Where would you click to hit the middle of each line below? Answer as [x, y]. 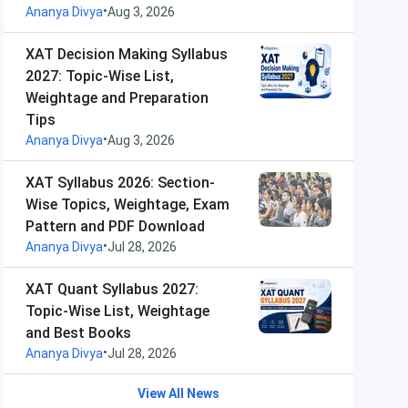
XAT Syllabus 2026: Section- [120, 183]
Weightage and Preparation [117, 98]
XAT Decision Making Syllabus [127, 54]
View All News [178, 393]
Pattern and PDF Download [115, 226]
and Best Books [78, 333]
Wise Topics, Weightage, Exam [127, 204]
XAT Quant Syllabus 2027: [112, 289]
